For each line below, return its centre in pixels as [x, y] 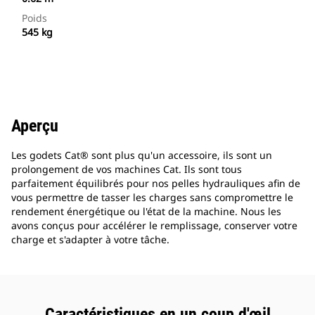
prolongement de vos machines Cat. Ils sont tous [127, 169]
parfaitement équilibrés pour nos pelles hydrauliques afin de [156, 184]
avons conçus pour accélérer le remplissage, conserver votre [154, 226]
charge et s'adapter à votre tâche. [90, 240]
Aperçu [35, 126]
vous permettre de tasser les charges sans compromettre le [152, 198]
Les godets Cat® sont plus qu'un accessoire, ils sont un [142, 155]
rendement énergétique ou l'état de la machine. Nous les [146, 212]
